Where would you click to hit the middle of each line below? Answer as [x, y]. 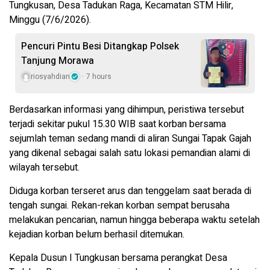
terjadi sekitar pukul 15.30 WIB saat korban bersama [118, 124]
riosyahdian [50, 77]
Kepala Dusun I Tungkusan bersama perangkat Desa [118, 258]
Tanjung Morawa [58, 61]
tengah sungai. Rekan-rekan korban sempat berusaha [119, 206]
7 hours [99, 77]
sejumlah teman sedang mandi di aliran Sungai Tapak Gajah [130, 139]
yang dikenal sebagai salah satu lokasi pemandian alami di [130, 153]
